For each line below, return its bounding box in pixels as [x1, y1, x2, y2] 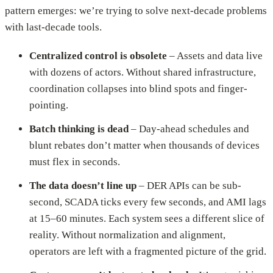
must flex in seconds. [29, 156, 120, 168]
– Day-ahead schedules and [129, 123, 249, 135]
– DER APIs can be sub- [136, 180, 241, 192]
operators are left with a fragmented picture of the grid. [29, 246, 266, 258]
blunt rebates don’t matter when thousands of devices [29, 140, 260, 152]
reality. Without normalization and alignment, [29, 229, 225, 241]
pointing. [29, 99, 68, 112]
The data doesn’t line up [29, 180, 136, 192]
